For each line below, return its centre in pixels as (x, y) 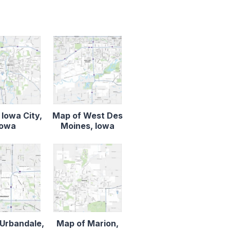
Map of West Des (87, 116)
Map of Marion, (87, 224)
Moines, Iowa (87, 126)
